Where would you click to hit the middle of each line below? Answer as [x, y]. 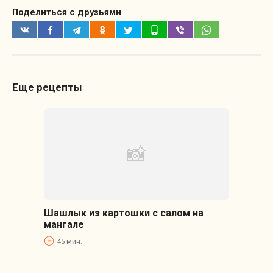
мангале [64, 224]
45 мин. [69, 241]
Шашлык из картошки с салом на [123, 213]
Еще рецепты [47, 87]
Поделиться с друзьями [67, 12]
